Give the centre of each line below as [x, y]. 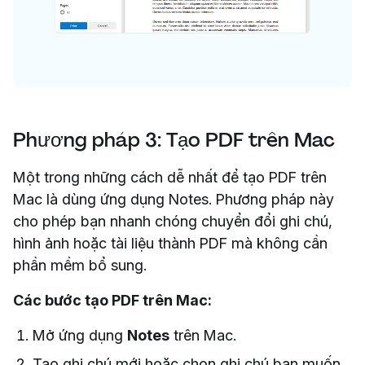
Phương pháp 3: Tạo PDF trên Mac [174, 139]
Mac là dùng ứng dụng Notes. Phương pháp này [174, 199]
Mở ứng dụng [80, 335]
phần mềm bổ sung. [80, 265]
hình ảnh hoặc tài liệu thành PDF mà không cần [170, 243]
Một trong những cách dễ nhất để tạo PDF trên [170, 177]
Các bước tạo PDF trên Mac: [112, 300]
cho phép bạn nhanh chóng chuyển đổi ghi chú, [173, 221]
